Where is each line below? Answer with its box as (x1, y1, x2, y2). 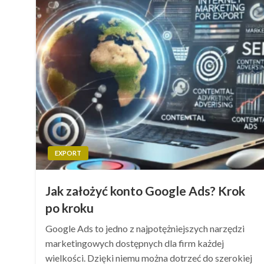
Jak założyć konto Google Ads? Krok (45, 183, 246, 198)
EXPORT (55, 149, 82, 157)
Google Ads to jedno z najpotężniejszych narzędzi (45, 223, 245, 234)
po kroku (45, 200, 94, 215)
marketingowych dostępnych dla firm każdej (45, 237, 225, 249)
